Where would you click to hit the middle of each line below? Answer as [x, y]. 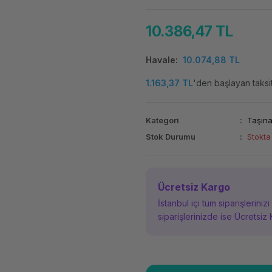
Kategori [162, 120]
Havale [160, 60]
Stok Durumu [170, 137]
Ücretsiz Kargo [194, 187]
